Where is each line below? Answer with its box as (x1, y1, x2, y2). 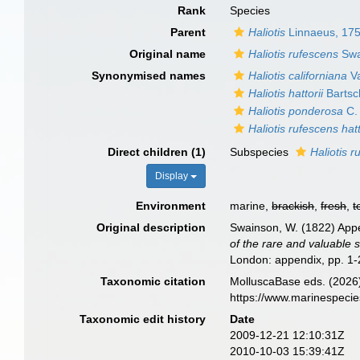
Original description (96, 221, 207, 234)
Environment (136, 199, 207, 212)
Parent (170, 26, 207, 39)
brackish (272, 199, 315, 212)
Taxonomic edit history (80, 313, 207, 325)
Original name (129, 47, 207, 60)
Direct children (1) (108, 145, 207, 158)
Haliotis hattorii (248, 87, 324, 100)
